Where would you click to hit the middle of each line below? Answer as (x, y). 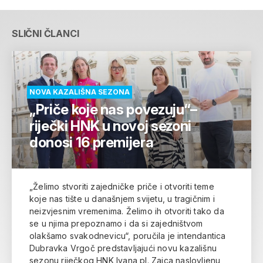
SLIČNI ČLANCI (45, 33)
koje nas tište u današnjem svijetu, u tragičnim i (122, 198)
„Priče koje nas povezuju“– (113, 109)
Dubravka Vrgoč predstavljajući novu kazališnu (123, 248)
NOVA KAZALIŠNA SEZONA (80, 92)
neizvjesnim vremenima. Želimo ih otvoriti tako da (127, 211)
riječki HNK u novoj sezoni (110, 126)
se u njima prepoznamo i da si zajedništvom (116, 223)
